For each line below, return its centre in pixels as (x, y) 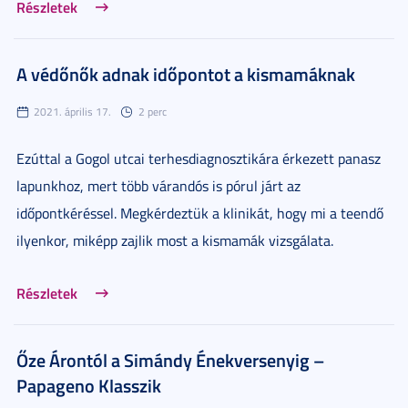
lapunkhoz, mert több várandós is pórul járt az (158, 185)
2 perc (153, 111)
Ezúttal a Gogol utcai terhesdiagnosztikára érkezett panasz (199, 158)
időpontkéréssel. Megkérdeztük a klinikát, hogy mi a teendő (200, 213)
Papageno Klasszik (89, 385)
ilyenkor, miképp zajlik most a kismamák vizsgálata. (175, 240)
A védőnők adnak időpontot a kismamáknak (186, 73)
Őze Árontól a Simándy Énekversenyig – (170, 359)
